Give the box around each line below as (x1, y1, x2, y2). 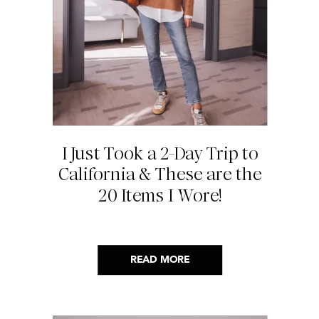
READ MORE (130, 255, 189, 266)
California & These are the (58, 162, 262, 187)
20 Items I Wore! (98, 183, 222, 208)
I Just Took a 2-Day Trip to (61, 141, 258, 166)
